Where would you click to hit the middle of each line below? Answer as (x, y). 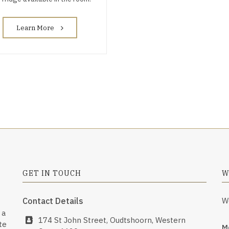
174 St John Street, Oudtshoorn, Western (112, 220)
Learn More (36, 28)
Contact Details (53, 201)
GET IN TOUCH (52, 173)
